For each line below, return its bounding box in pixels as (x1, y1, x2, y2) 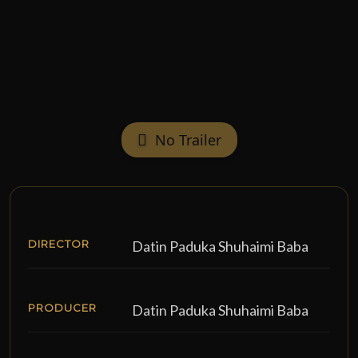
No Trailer (154, 130, 221, 149)
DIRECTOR (28, 237, 89, 250)
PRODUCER (28, 301, 97, 314)
